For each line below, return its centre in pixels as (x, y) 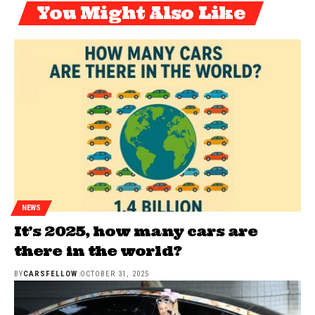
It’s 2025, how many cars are (136, 231)
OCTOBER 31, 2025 (114, 274)
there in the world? (98, 250)
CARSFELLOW (51, 274)
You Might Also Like (141, 13)
